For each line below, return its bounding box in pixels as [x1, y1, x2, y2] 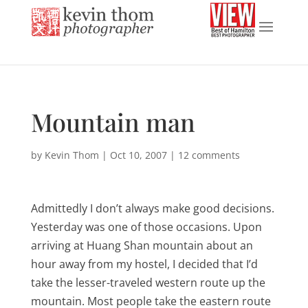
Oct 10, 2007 [109, 148, 167, 162]
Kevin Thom [44, 148, 99, 162]
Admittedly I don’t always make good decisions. [30, 201, 274, 216]
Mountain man [30, 105, 195, 138]
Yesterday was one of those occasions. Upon [30, 219, 262, 234]
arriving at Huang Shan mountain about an [30, 238, 253, 253]
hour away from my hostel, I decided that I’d [30, 256, 258, 272]
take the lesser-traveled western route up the [30, 275, 265, 290]
